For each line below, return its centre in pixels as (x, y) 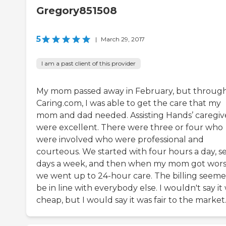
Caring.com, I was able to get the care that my (129, 103)
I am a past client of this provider (89, 64)
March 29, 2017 (123, 39)
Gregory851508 (77, 11)
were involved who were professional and (120, 140)
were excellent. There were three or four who (130, 128)
